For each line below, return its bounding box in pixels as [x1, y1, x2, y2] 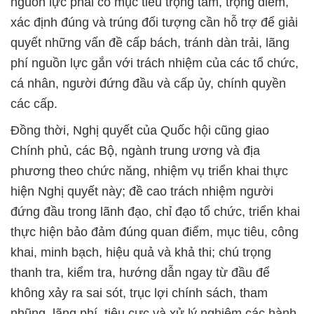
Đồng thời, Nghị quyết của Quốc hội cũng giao [11, 123, 269, 137]
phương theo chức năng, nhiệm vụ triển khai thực [11, 163, 288, 178]
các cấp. [11, 96, 57, 111]
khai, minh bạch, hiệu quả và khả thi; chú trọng [11, 245, 271, 259]
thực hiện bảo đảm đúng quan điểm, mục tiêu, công [11, 224, 299, 239]
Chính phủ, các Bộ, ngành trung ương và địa [11, 143, 260, 158]
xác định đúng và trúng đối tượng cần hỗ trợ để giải [11, 15, 298, 29]
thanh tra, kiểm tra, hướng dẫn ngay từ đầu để [11, 265, 270, 280]
